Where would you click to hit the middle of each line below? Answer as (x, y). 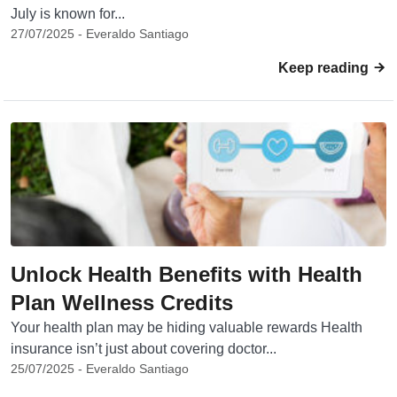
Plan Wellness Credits (122, 303)
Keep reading (325, 68)
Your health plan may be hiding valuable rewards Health (187, 327)
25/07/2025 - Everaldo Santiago (100, 369)
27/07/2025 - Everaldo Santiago (100, 34)
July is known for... (68, 14)
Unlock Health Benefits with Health (187, 274)
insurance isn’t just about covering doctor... (144, 349)
